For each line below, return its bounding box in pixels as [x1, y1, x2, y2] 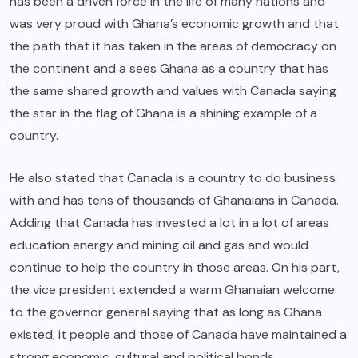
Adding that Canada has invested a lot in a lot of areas [10, 214, 329, 232]
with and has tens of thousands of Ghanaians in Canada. [10, 192, 339, 209]
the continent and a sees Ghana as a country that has [10, 60, 328, 78]
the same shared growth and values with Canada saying [10, 82, 336, 100]
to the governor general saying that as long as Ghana [10, 304, 322, 321]
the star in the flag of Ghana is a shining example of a [10, 105, 317, 122]
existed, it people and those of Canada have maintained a [10, 326, 347, 344]
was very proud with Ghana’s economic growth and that [10, 15, 339, 33]
